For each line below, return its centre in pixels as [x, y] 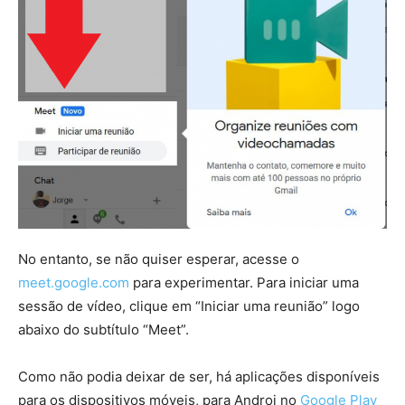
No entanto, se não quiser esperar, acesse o [159, 259]
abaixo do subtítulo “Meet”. [104, 330]
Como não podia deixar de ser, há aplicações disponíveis [199, 377]
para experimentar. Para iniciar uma [244, 283]
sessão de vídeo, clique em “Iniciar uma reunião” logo [189, 306]
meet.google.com [74, 283]
